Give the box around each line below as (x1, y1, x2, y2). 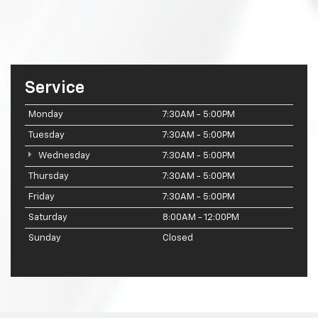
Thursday (28, 171, 69, 181)
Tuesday (28, 130, 65, 140)
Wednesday (35, 150, 90, 160)
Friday (28, 192, 55, 202)
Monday (28, 109, 63, 119)
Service (25, 79, 84, 97)
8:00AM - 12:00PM (163, 212, 239, 222)
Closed (163, 233, 193, 243)
